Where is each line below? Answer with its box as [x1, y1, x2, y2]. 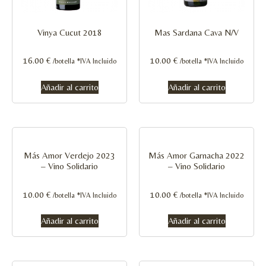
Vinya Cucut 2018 [37, 27, 102, 37]
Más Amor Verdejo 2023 [24, 150, 115, 160]
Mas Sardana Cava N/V [154, 27, 239, 37]
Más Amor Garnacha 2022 [148, 150, 245, 160]
